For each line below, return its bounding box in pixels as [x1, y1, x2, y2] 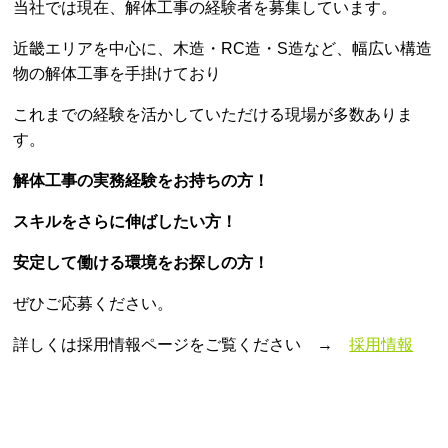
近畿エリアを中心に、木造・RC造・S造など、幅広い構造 [13, 40, 433, 58]
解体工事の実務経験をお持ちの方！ [13, 172, 270, 190]
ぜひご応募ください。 [13, 295, 174, 313]
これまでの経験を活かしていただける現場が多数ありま [13, 106, 414, 124]
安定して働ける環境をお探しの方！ [13, 254, 270, 272]
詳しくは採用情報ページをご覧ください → [13, 336, 350, 354]
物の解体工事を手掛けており [13, 65, 222, 83]
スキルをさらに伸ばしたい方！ [13, 213, 238, 231]
